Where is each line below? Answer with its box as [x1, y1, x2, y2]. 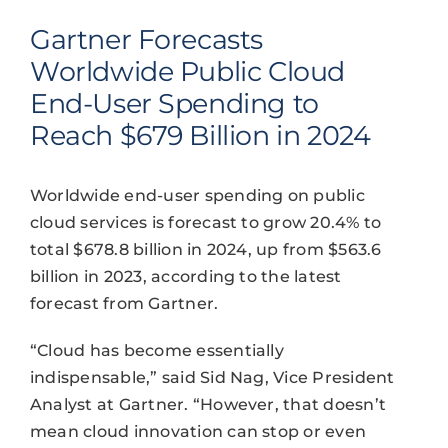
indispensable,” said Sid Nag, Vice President [29, 367, 395, 387]
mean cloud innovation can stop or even [29, 421, 367, 441]
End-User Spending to [29, 86, 319, 120]
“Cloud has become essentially [29, 340, 284, 360]
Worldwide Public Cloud [29, 54, 345, 88]
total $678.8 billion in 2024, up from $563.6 [29, 239, 382, 259]
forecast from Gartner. [29, 293, 219, 313]
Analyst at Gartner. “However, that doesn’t [29, 394, 387, 414]
